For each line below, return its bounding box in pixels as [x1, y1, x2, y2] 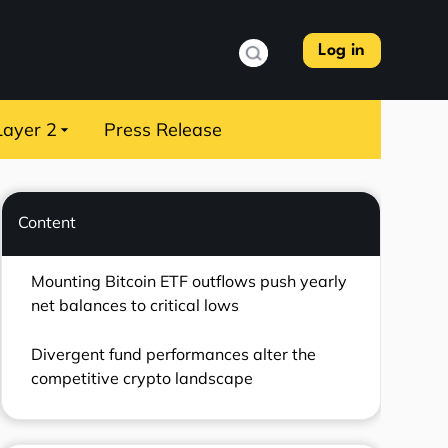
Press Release [104, 118, 223, 141]
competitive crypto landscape [30, 368, 253, 389]
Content [17, 212, 76, 232]
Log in [318, 41, 366, 59]
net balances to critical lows [30, 294, 239, 315]
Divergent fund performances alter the [30, 344, 316, 365]
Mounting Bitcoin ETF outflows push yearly [30, 270, 347, 291]
